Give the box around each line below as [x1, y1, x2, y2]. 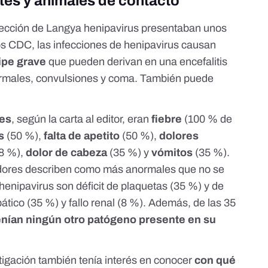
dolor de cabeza [23, 146, 108, 159]
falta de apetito [44, 129, 120, 142]
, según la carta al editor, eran [11, 112, 152, 125]
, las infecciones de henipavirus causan [32, 38, 217, 51]
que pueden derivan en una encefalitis [46, 55, 228, 68]
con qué [194, 254, 236, 266]
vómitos [151, 146, 196, 159]
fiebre [151, 112, 185, 125]
